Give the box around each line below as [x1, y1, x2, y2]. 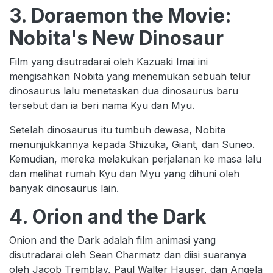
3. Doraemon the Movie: [9, 3, 232, 27]
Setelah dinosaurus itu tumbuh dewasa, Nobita [9, 123, 225, 136]
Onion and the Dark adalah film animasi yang [9, 233, 216, 246]
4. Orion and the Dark [9, 204, 206, 229]
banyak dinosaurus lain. [9, 182, 119, 194]
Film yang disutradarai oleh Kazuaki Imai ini [9, 55, 208, 68]
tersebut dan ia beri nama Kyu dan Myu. [9, 99, 194, 112]
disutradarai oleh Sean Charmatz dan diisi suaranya [9, 248, 246, 261]
